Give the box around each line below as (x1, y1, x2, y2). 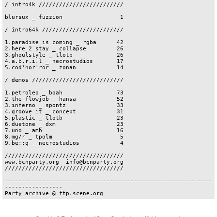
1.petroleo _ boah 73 (5, 90, 124, 96)
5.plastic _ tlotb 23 (5, 115, 124, 121)
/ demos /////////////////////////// (5, 77, 124, 83)
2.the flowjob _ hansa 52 (5, 96, 124, 102)
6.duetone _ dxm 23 (5, 121, 124, 127)
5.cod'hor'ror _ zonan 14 (5, 64, 124, 71)
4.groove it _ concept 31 (5, 108, 124, 115)
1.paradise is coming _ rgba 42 (5, 39, 124, 46)
